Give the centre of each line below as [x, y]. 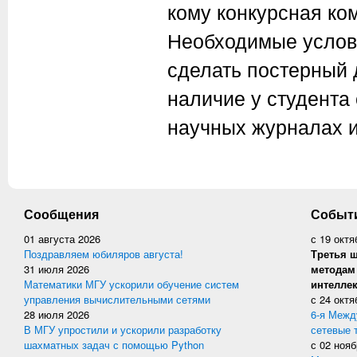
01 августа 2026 [62, 239]
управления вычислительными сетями [117, 299]
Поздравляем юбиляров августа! [104, 254]
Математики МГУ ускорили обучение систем [131, 284]
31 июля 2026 [57, 269]
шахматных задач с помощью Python [114, 345]
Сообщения [61, 214]
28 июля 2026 [57, 314]
